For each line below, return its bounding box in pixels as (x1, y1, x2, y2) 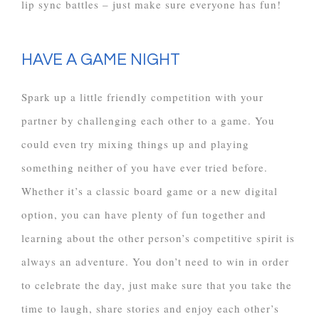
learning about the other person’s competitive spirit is (21, 231, 295, 245)
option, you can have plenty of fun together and (21, 207, 266, 221)
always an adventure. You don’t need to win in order (21, 254, 289, 268)
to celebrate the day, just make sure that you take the (21, 278, 292, 292)
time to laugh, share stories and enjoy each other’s (21, 301, 279, 315)
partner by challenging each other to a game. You (21, 113, 275, 127)
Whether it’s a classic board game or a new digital (21, 184, 278, 198)
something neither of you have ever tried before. (21, 160, 268, 174)
